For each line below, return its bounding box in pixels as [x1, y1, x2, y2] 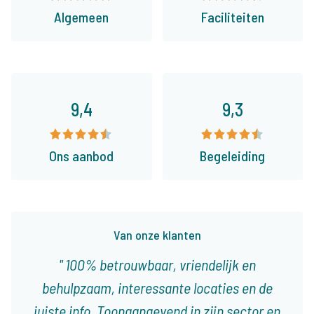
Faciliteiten [200, 8, 264, 26]
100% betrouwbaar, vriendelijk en [62, 255, 256, 274]
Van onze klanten [113, 227, 201, 243]
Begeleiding [200, 147, 266, 165]
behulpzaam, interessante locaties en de [41, 278, 273, 297]
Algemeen [54, 8, 109, 26]
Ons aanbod [49, 147, 114, 165]
